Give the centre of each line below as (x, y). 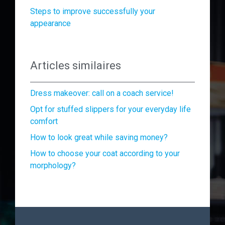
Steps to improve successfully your (93, 11)
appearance (50, 23)
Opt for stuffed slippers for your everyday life (110, 109)
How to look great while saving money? (99, 137)
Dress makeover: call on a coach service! (102, 93)
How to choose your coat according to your (105, 153)
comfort (44, 121)
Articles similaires (76, 66)
